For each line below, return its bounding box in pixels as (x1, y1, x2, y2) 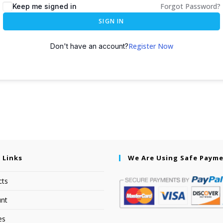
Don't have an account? (50, 42, 128, 50)
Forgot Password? (160, 1, 221, 11)
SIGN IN (99, 17, 124, 25)
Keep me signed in (12, 2, 77, 10)
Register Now (128, 41, 173, 51)
